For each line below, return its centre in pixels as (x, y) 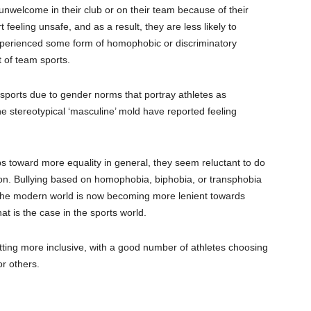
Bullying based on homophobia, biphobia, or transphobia (138, 179)
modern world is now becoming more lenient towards (129, 196)
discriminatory (206, 43)
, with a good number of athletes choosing (176, 247)
